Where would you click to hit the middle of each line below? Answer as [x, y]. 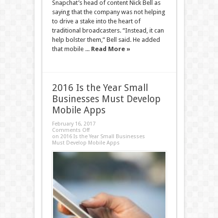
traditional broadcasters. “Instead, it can [108, 30]
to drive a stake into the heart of [96, 21]
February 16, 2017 [73, 124]
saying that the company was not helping [109, 12]
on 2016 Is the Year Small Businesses [98, 136]
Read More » [110, 49]
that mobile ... [71, 49]
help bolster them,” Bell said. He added [106, 40]
